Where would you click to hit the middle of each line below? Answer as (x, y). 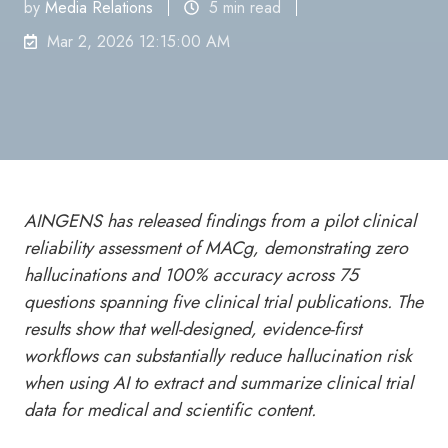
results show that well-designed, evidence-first (192, 329)
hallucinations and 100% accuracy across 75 (191, 275)
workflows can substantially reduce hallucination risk (218, 356)
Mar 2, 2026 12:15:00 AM (139, 41)
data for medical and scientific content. (170, 410)
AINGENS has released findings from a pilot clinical (220, 221)
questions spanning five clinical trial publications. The (223, 302)
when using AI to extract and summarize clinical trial (218, 383)
